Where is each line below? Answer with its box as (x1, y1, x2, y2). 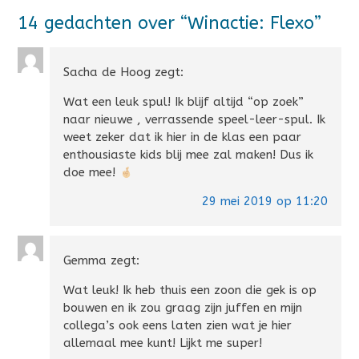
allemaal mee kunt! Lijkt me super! (63, 336, 263, 351)
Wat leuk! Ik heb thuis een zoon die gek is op (63, 283, 317, 298)
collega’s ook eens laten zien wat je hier (63, 318, 292, 333)
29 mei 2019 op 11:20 (201, 194, 328, 209)
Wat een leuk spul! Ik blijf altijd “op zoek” (63, 95, 305, 110)
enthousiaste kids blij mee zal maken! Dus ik (63, 147, 314, 163)
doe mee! (63, 165, 120, 180)
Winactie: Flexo (188, 12, 314, 34)
